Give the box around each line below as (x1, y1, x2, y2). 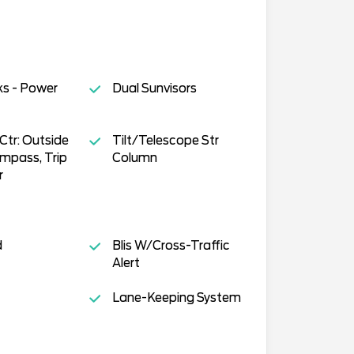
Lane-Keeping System (111, 290, 241, 305)
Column (111, 150, 157, 165)
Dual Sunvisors (111, 81, 197, 96)
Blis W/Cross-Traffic (111, 238, 230, 253)
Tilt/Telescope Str (111, 133, 219, 148)
